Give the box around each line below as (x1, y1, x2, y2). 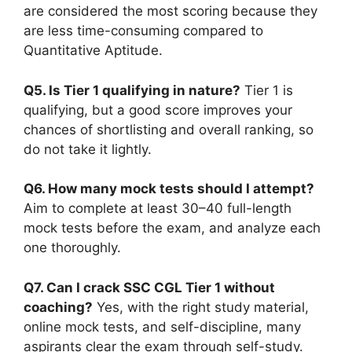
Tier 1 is (240, 82, 293, 98)
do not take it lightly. (24, 141, 152, 157)
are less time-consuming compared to (24, 23, 263, 39)
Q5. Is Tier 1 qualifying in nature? (24, 82, 240, 98)
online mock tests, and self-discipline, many (24, 318, 301, 335)
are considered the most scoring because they (24, 3, 317, 20)
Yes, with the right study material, (93, 299, 309, 315)
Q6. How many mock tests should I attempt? (24, 181, 314, 197)
